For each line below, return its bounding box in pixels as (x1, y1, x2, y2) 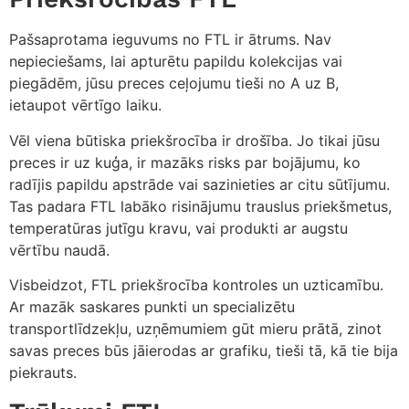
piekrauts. (9, 363, 77, 383)
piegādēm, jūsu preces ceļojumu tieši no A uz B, (9, 74, 339, 93)
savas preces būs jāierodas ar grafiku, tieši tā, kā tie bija (9, 341, 398, 361)
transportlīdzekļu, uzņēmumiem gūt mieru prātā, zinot (9, 320, 382, 339)
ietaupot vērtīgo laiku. (9, 96, 162, 115)
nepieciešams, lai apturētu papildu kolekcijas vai (9, 52, 342, 71)
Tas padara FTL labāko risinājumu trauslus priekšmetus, (9, 196, 392, 215)
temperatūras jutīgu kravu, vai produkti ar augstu (9, 218, 348, 237)
